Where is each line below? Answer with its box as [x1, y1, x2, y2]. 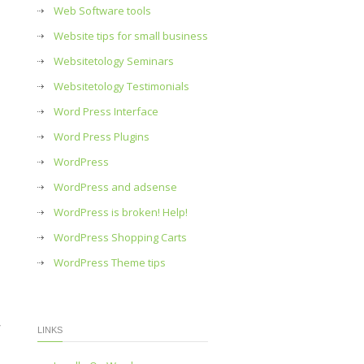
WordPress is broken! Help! [54, 205, 188, 219]
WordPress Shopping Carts [54, 230, 187, 245]
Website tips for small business [54, 28, 208, 43]
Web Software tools [54, 3, 151, 18]
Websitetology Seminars [54, 54, 174, 68]
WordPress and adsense [54, 180, 177, 194]
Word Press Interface [54, 104, 158, 119]
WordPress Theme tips [54, 255, 166, 270]
